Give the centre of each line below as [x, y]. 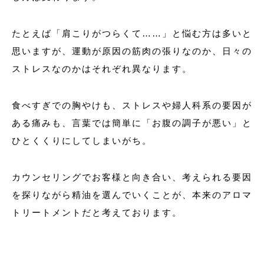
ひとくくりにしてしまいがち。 [82, 140]
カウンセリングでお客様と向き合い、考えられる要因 [132, 177]
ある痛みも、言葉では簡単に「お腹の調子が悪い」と [132, 123]
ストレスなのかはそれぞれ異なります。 [102, 68]
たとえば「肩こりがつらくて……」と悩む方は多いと [132, 33]
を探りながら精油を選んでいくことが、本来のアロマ [132, 194]
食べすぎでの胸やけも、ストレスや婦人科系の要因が [132, 105]
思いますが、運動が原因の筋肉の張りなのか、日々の [132, 51]
